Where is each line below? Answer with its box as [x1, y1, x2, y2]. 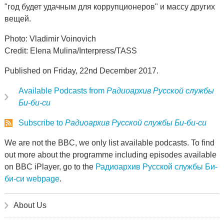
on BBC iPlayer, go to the [4, 162, 95, 171]
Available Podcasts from [18, 86, 106, 95]
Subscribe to [18, 118, 65, 127]
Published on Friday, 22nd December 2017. [4, 66, 158, 75]
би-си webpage [4, 174, 59, 183]
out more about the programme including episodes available [4, 150, 216, 159]
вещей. [4, 14, 31, 23]
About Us [13, 201, 46, 209]
